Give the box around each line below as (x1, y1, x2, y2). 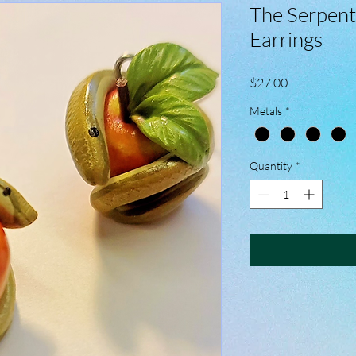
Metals (250, 104, 282, 118)
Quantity (250, 159, 292, 173)
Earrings (250, 26, 323, 52)
